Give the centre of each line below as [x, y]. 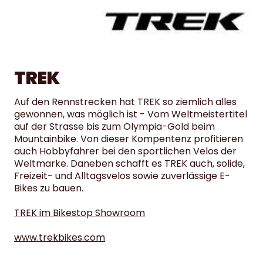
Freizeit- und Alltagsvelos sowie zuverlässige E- [122, 176]
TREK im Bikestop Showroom [80, 213]
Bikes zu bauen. [49, 188]
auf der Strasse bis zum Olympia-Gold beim [114, 127]
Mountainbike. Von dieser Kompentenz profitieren [129, 139]
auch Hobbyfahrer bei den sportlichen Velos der [125, 151]
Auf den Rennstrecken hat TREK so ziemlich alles [125, 102]
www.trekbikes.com [60, 238]
